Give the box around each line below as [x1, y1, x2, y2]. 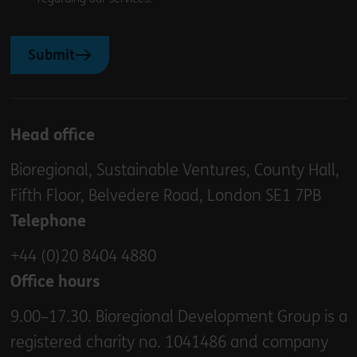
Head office [10, 125, 95, 144]
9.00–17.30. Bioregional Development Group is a [10, 307, 347, 326]
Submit [27, 45, 75, 64]
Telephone [10, 211, 86, 230]
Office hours [10, 272, 100, 291]
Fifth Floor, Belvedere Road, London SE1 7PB [10, 186, 321, 205]
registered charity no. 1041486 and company [10, 332, 328, 351]
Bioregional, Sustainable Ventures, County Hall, [10, 160, 339, 179]
